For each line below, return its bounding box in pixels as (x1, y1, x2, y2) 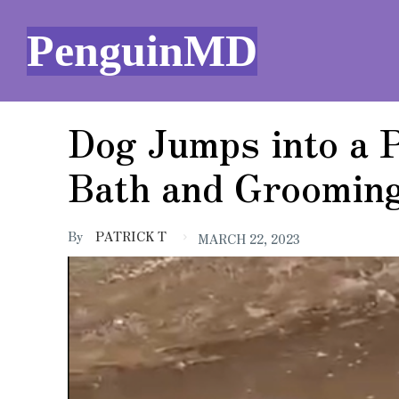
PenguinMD (27, 25, 257, 76)
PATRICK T (95, 227, 167, 245)
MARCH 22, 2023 (197, 229, 300, 248)
